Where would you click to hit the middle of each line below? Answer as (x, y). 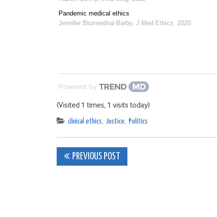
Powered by (78, 86)
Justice (115, 121)
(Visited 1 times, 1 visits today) (103, 105)
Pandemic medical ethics (94, 13)
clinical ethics (85, 121)
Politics (138, 121)
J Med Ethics (155, 23)
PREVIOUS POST (96, 157)
